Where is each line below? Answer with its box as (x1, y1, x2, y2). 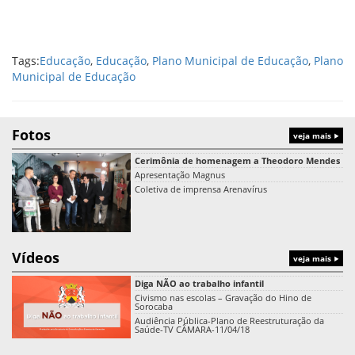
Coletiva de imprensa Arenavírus (135, 183, 267, 195)
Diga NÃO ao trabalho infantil (135, 277, 264, 289)
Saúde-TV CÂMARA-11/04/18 (135, 323, 250, 335)
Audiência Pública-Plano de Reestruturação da (135, 315, 324, 326)
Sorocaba (135, 300, 173, 312)
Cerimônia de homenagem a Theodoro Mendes (135, 155, 340, 166)
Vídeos (12, 248, 59, 267)
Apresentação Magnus (135, 169, 225, 181)
